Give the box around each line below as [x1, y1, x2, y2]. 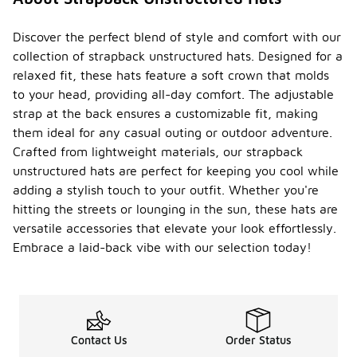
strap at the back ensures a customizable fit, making [13, 106, 318, 121]
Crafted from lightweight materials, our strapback [13, 144, 303, 159]
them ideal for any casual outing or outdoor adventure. [13, 125, 332, 140]
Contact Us [70, 333, 127, 347]
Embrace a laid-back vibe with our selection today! [13, 240, 312, 255]
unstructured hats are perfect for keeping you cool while [13, 163, 339, 178]
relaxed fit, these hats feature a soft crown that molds [13, 68, 329, 83]
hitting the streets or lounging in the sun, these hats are [13, 202, 338, 217]
